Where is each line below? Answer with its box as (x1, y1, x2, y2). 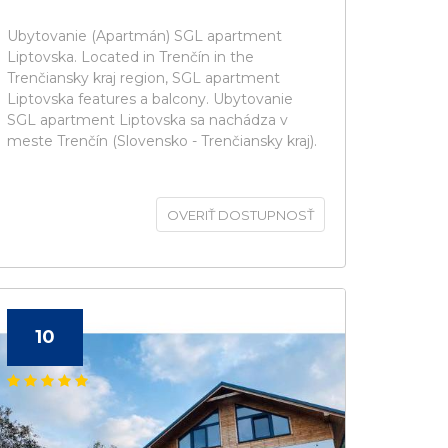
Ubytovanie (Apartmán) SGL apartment (7, 27, 282, 45)
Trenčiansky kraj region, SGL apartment (7, 69, 280, 87)
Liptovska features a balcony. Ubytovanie (7, 90, 293, 108)
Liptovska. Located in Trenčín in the (7, 48, 254, 66)
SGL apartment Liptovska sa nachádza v (7, 111, 288, 129)
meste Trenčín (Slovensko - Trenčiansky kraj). (7, 132, 317, 150)
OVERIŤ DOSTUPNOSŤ (167, 207, 314, 223)
